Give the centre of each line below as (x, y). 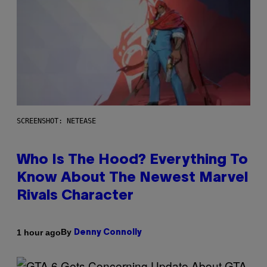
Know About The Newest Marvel (132, 178)
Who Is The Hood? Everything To (132, 161)
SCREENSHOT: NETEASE (56, 121)
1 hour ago (39, 232)
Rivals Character (75, 196)
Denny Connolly (108, 233)
